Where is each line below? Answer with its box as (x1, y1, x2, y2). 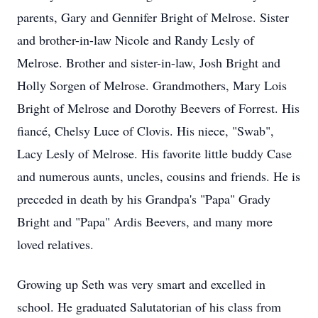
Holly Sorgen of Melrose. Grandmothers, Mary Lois (17, 77, 287, 94)
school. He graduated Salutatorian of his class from (17, 298, 281, 315)
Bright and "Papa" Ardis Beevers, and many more (17, 213, 273, 230)
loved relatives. (17, 236, 94, 253)
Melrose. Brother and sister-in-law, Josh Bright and (17, 54, 280, 71)
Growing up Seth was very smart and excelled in (17, 275, 265, 292)
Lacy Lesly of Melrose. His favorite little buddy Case (17, 145, 292, 162)
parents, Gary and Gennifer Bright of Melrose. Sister (17, 9, 289, 26)
